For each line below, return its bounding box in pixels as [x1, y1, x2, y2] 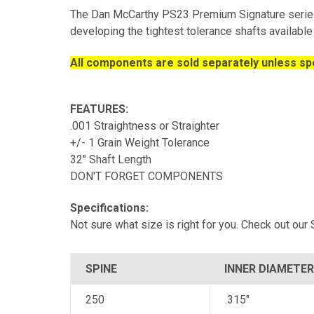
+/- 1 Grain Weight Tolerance [70, 135, 210, 149]
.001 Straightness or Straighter [70, 118, 219, 132]
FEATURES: [70, 102, 128, 116]
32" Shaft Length [70, 152, 151, 166]
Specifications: [70, 200, 149, 214]
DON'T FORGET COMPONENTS [70, 169, 223, 183]
